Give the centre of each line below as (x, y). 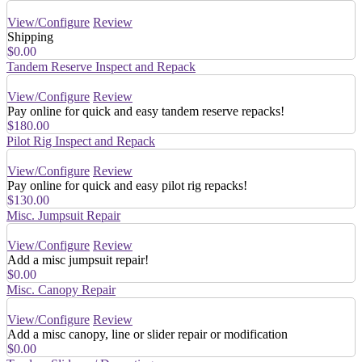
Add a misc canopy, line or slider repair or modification (147, 334)
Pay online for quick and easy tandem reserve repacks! (146, 111)
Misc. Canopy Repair (61, 289)
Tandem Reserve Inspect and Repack (101, 66)
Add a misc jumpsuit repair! (78, 259)
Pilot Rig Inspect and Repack (81, 141)
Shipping (30, 36)
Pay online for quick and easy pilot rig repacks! (127, 185)
